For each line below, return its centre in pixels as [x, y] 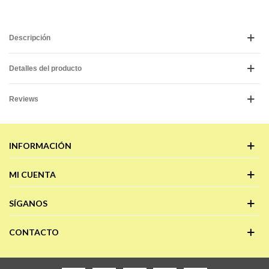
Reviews [24, 99]
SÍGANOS [28, 203]
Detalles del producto [45, 68]
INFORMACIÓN [40, 146]
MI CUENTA [32, 174]
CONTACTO [34, 232]
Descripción [30, 38]
